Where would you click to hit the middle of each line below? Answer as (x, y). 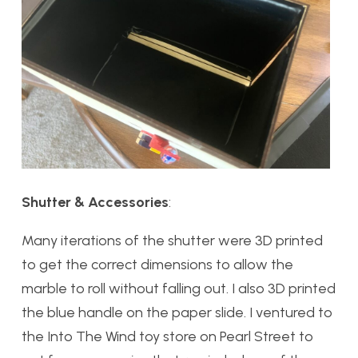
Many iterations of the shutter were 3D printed (172, 241)
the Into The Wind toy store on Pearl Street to (167, 337)
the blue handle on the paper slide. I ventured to (177, 313)
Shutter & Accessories (95, 203)
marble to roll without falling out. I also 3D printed (179, 289)
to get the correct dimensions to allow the (157, 265)
